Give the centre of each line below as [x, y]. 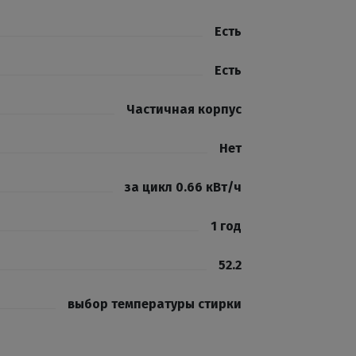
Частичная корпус [184, 109]
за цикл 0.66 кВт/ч [183, 187]
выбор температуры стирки [155, 304]
